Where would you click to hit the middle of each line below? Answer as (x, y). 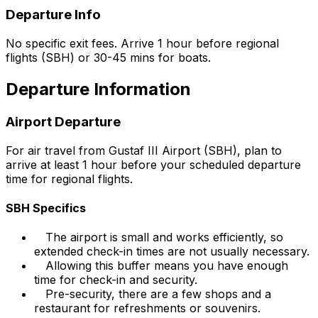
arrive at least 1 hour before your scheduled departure (153, 164)
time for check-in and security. (116, 280)
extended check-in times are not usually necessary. (172, 252)
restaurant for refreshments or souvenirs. (147, 308)
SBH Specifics (46, 208)
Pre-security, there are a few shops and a (158, 294)
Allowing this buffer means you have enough (167, 266)
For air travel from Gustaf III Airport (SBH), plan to (144, 150)
